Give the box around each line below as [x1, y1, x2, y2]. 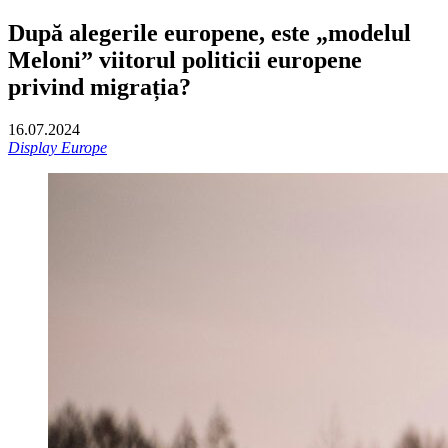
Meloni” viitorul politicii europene [8, 46, 362, 73]
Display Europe [8, 138, 107, 156]
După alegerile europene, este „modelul [8, 19, 411, 46]
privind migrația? [8, 73, 191, 100]
